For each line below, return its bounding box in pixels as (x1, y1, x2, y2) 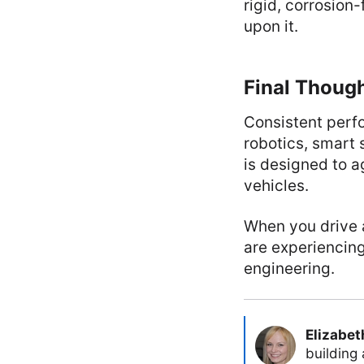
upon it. (244, 17, 298, 36)
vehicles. (244, 176, 309, 195)
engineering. (244, 259, 335, 278)
